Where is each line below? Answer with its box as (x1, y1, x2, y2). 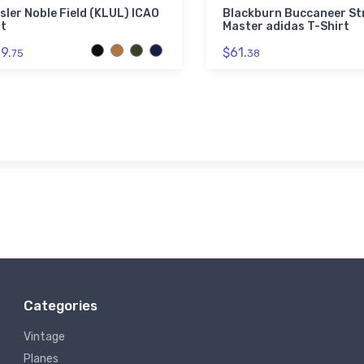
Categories (24, 297, 97, 314)
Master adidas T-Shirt (223, 19, 349, 34)
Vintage (24, 330, 65, 344)
